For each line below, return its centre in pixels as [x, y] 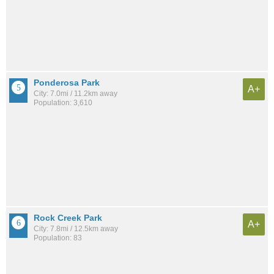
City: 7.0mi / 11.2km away [76, 94]
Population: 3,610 [63, 103]
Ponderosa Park [67, 83]
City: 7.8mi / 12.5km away [76, 229]
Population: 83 [58, 238]
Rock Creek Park [68, 218]
